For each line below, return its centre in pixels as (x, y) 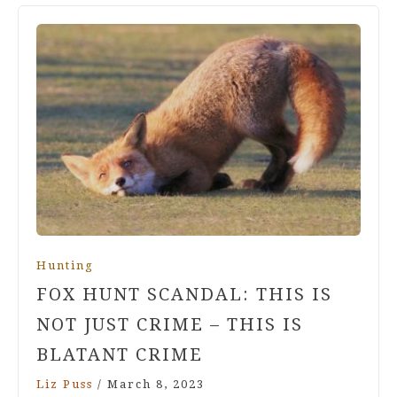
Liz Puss (65, 384)
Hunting (65, 265)
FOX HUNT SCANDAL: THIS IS (184, 294)
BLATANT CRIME (120, 354)
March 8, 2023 (156, 384)
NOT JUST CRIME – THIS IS (170, 324)
